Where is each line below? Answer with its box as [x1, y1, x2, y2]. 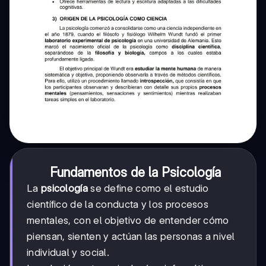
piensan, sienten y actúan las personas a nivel [27, 230, 235, 243]
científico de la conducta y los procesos [27, 198, 208, 211]
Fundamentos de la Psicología [50, 164, 221, 180]
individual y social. [27, 246, 110, 259]
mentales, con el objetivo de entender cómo [27, 214, 229, 227]
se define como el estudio [87, 182, 209, 195]
